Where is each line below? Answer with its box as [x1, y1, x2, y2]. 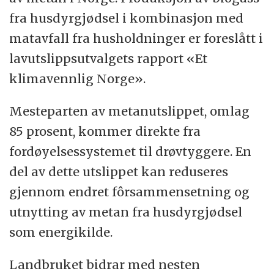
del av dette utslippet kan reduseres [9, 164, 229, 180]
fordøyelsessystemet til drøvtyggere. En [9, 144, 252, 160]
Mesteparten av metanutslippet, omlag [9, 103, 250, 119]
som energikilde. [9, 224, 113, 240]
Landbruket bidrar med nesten [9, 257, 201, 273]
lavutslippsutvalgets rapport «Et [9, 51, 208, 67]
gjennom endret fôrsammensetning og [9, 184, 250, 200]
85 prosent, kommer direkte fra [9, 124, 201, 139]
